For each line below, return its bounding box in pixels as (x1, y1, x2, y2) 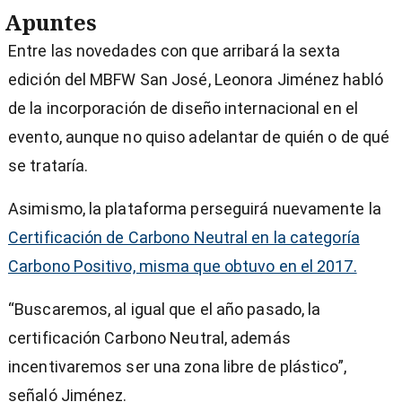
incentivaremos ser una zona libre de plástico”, (8, 357, 346, 377)
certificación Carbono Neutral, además (8, 328, 291, 348)
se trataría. (8, 156, 89, 176)
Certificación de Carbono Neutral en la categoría (8, 228, 360, 248)
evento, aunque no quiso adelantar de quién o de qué (8, 127, 390, 147)
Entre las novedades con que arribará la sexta (8, 41, 341, 61)
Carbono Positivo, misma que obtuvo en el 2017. (8, 257, 357, 276)
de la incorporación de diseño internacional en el (8, 99, 358, 118)
